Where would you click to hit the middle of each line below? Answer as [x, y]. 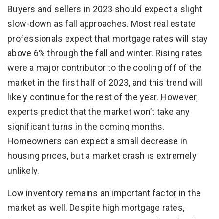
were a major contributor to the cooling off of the [105, 67]
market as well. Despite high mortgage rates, [96, 207]
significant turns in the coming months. [86, 126]
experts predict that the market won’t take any [99, 111]
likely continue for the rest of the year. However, [103, 97]
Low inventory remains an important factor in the [104, 193]
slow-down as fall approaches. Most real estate [102, 23]
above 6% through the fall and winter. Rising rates [105, 53]
